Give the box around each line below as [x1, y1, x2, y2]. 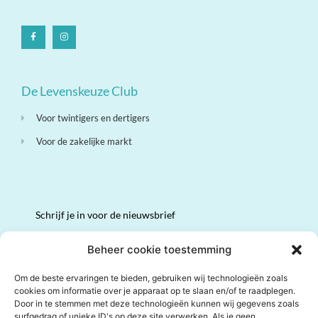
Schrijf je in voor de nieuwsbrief [35, 209, 175, 221]
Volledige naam [35, 236, 103, 249]
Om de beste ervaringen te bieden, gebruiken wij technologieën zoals [14, 273, 287, 283]
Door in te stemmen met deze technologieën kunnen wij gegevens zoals [14, 298, 299, 309]
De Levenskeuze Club [21, 83, 138, 99]
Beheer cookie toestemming [87, 243, 231, 256]
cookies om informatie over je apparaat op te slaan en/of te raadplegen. [14, 285, 295, 296]
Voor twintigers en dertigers [36, 112, 150, 124]
